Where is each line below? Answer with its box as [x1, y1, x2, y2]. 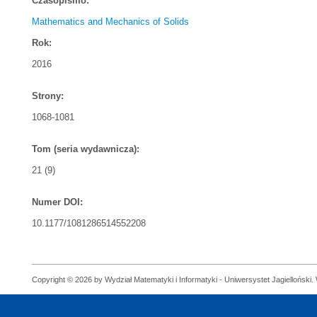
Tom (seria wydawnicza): [32, 144, 139, 154]
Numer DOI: [32, 197, 83, 207]
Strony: [32, 91, 64, 101]
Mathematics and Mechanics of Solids [32, 16, 189, 27]
